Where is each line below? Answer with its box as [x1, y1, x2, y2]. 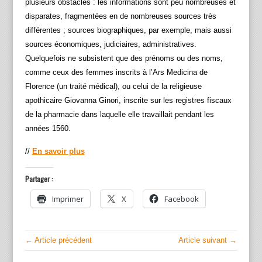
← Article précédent [25, 236, 92, 245]
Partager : [25, 174, 53, 184]
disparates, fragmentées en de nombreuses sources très [25, 12, 216, 21]
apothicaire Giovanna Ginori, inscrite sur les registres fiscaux [25, 96, 232, 105]
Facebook [164, 194, 199, 205]
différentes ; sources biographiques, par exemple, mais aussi [25, 26, 232, 35]
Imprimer [51, 194, 84, 205]
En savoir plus [32, 147, 85, 156]
